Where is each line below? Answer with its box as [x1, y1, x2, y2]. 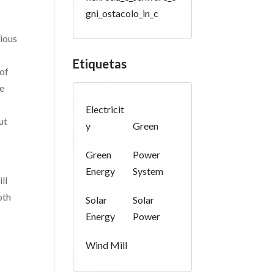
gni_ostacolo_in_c [86, 7, 159, 19]
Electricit [86, 103, 125, 115]
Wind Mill [86, 239, 128, 251]
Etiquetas [73, 56, 127, 71]
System [132, 165, 163, 177]
